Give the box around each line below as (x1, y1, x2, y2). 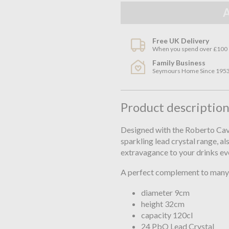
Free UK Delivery (152, 36, 210, 45)
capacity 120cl (141, 210, 193, 220)
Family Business (152, 58, 206, 67)
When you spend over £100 (152, 44, 228, 53)
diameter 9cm (141, 187, 190, 197)
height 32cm (141, 198, 185, 209)
